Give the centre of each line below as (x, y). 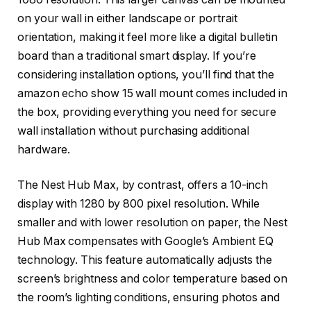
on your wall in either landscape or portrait (127, 18)
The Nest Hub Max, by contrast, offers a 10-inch (143, 185)
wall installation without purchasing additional (134, 131)
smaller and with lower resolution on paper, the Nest (152, 223)
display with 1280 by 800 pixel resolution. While (139, 204)
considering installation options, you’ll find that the (146, 74)
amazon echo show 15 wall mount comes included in (153, 93)
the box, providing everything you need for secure (147, 112)
